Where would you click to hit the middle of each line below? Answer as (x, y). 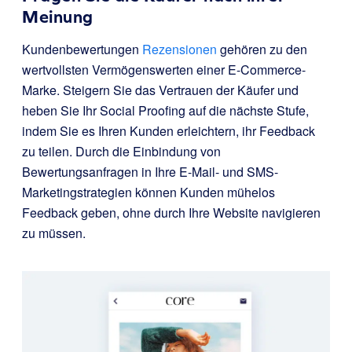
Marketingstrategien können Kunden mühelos (148, 192)
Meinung (58, 16)
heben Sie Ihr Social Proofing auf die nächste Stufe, (165, 110)
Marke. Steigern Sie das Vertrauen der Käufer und (160, 90)
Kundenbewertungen (82, 49)
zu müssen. (54, 233)
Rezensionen (180, 49)
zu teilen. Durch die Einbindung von (121, 151)
